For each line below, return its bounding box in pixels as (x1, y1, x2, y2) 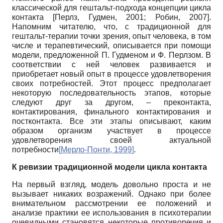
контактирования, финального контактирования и (12, 107, 211, 116)
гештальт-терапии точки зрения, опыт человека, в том (12, 31, 211, 40)
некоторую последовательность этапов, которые (12, 88, 211, 97)
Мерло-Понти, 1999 (61, 145, 132, 154)
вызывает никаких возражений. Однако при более (12, 189, 211, 198)
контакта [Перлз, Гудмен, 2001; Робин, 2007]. (12, 12, 211, 21)
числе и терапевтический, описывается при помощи (12, 41, 211, 50)
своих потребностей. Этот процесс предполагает (12, 79, 211, 88)
